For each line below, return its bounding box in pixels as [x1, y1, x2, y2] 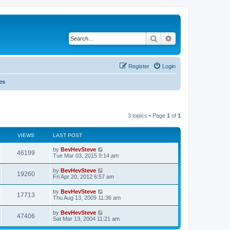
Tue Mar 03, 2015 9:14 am [53, 152, 119, 159]
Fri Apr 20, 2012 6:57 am [53, 173, 114, 180]
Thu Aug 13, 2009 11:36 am [53, 194, 121, 201]
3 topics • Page [128, 112, 167, 119]
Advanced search [172, 33, 226, 43]
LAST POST [53, 132, 82, 138]
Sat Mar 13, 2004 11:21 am [53, 215, 120, 222]
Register [128, 63, 149, 69]
